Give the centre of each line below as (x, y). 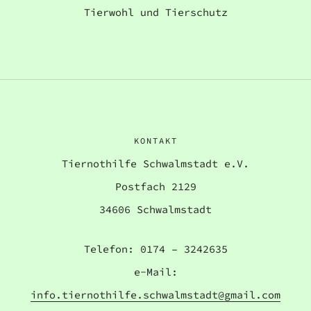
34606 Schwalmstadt (155, 210)
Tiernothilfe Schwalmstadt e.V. (155, 164)
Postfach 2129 (155, 187)
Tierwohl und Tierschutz (155, 12)
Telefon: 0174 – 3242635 (155, 249)
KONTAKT (155, 141)
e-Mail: (155, 272)
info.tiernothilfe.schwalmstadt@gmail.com (155, 295)
